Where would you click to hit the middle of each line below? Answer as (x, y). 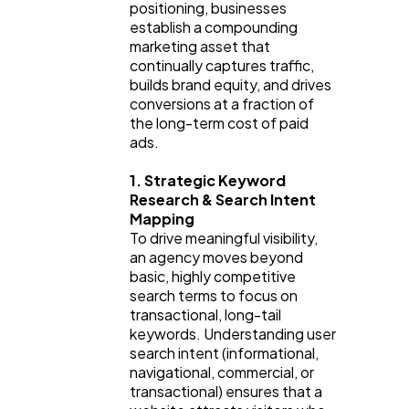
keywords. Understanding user (233, 333)
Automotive (111, 188)
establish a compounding (214, 26)
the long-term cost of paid (219, 122)
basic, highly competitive (213, 276)
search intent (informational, (224, 352)
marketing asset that (200, 46)
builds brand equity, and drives (231, 84)
